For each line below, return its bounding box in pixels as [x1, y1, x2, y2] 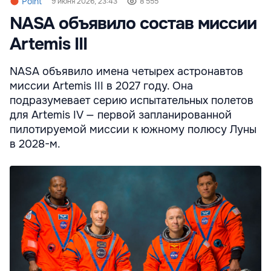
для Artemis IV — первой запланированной [10, 108, 232, 122]
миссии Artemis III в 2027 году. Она [10, 79, 193, 93]
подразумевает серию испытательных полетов [10, 94, 253, 108]
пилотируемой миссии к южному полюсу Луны [10, 123, 256, 137]
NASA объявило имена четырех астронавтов [10, 65, 243, 79]
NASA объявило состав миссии [10, 13, 256, 35]
